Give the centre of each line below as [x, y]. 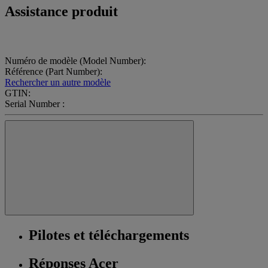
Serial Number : [35, 103]
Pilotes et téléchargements [109, 235]
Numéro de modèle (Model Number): [75, 60]
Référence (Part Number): [54, 71]
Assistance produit [61, 12]
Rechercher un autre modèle [58, 82]
